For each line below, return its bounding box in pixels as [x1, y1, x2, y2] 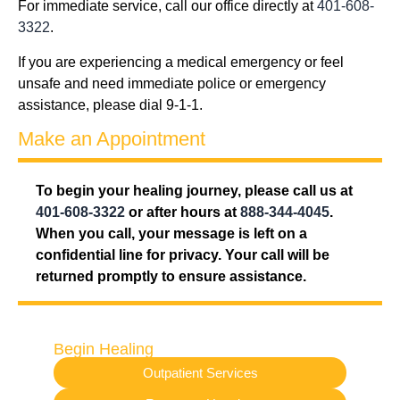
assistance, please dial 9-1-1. [18, 97, 203, 112]
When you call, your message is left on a [36, 226, 307, 241]
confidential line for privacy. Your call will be [36, 247, 329, 262]
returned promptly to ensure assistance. [36, 269, 310, 284]
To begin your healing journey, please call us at [36, 183, 353, 198]
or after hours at [125, 204, 240, 220]
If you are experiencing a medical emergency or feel [18, 54, 344, 70]
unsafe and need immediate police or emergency [18, 76, 326, 91]
